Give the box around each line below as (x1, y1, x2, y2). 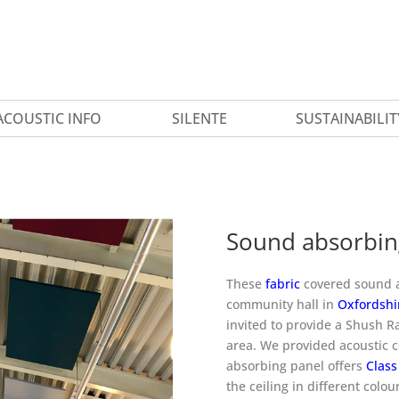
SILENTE (171, 108, 227, 128)
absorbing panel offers (225, 356, 366, 374)
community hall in (225, 295, 338, 313)
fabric (265, 274, 300, 292)
